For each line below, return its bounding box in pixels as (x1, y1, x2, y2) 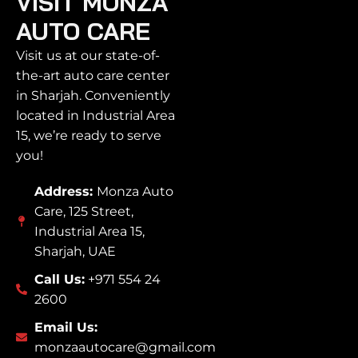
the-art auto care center (16, 68, 169, 84)
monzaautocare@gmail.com (34, 340, 216, 356)
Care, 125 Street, (34, 204, 133, 220)
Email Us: (34, 320, 97, 336)
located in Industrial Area (16, 108, 175, 124)
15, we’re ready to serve (16, 128, 161, 144)
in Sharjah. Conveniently (16, 88, 170, 104)
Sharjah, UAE (34, 244, 116, 260)
